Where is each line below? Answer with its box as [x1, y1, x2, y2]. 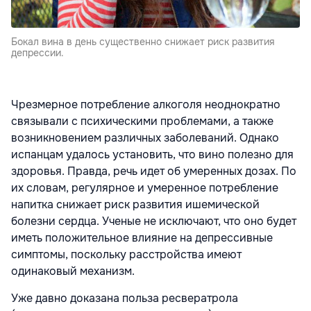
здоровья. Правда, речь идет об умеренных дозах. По [11, 164, 296, 178]
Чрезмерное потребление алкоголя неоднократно [11, 97, 280, 112]
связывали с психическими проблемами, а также [11, 114, 274, 128]
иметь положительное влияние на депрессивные [11, 230, 273, 245]
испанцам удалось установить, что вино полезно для [11, 147, 294, 162]
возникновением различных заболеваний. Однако [11, 131, 279, 145]
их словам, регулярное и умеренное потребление [11, 180, 278, 195]
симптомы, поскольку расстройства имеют [11, 247, 242, 262]
